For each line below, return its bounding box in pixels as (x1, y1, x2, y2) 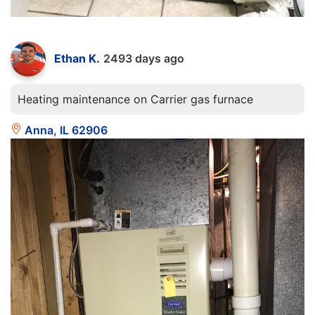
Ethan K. (54, 51, 100, 65)
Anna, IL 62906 (22, 122, 108, 137)
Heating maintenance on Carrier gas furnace (18, 91, 253, 106)
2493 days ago (103, 51, 184, 65)
